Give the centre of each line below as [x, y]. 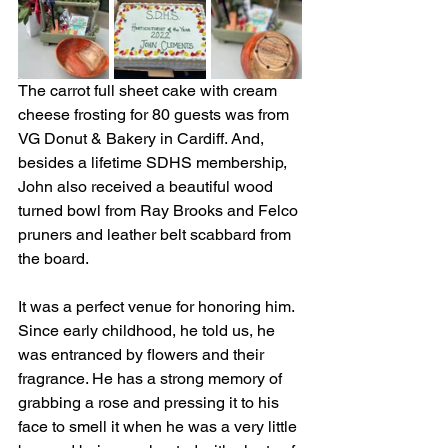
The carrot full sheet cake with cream [149, 90]
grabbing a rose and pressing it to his [150, 402]
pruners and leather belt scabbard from [156, 234]
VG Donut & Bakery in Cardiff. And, [143, 138]
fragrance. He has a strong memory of [152, 378]
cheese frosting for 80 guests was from [155, 114]
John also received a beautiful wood [147, 186]
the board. [53, 258]
